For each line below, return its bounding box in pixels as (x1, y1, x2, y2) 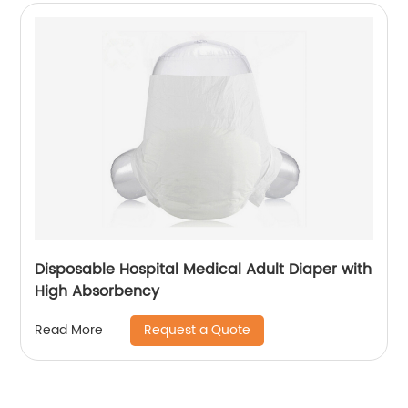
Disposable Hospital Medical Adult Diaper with (35, 257, 372, 281)
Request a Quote (144, 319, 251, 341)
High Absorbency (35, 279, 160, 303)
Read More (35, 320, 104, 342)
